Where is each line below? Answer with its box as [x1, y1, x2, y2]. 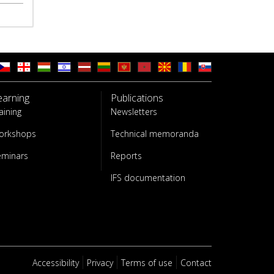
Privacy [86, 257, 113, 268]
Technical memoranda [111, 128, 199, 139]
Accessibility [32, 257, 79, 268]
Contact [180, 257, 212, 268]
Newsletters [111, 106, 157, 117]
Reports [111, 150, 142, 161]
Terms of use [120, 257, 172, 268]
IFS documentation [111, 172, 185, 183]
